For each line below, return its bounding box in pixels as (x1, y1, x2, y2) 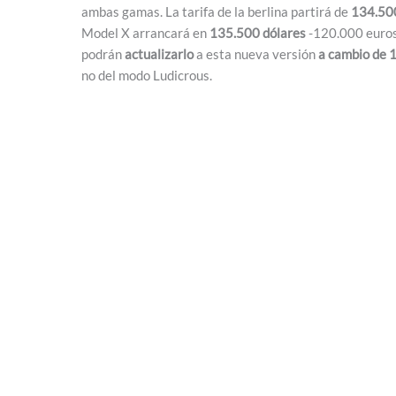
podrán (81, 46, 125, 62)
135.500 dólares (209, 25, 306, 41)
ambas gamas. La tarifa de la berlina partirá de (81, 4, 351, 19)
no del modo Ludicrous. (81, 67, 212, 83)
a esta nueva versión (194, 46, 318, 62)
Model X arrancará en (81, 25, 209, 41)
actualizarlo (125, 46, 194, 62)
